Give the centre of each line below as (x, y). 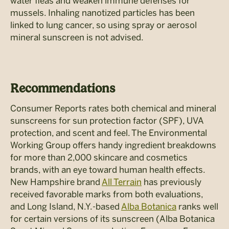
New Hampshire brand (56, 182)
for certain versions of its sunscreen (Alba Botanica (112, 219)
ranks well (197, 206)
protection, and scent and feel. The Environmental (109, 133)
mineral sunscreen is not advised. (77, 37)
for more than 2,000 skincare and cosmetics (99, 157)
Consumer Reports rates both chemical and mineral (113, 108)
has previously (171, 182)
